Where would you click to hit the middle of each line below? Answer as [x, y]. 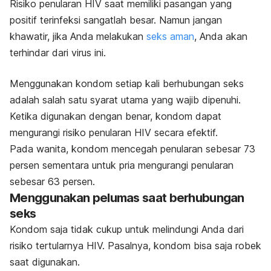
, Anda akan [221, 36]
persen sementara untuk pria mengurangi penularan [122, 165]
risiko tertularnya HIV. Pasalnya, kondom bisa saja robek [135, 245]
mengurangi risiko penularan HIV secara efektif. [114, 132]
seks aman [170, 36]
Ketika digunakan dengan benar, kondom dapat [116, 116]
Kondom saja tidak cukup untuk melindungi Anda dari [127, 229]
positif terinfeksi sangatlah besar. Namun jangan [116, 20]
